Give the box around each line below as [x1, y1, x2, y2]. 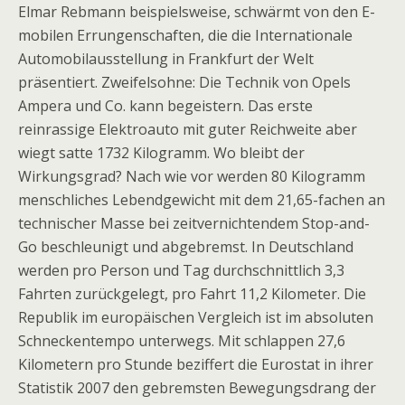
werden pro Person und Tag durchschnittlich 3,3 [18, 260, 344, 280]
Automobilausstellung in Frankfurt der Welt [18, 49, 314, 69]
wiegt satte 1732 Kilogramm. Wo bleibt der [18, 143, 305, 163]
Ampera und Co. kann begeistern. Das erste [18, 96, 313, 116]
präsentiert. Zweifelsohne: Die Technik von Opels [18, 72, 351, 92]
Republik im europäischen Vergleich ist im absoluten [18, 307, 373, 327]
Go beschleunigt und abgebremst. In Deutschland [18, 237, 353, 257]
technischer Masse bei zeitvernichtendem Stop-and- [18, 213, 370, 233]
